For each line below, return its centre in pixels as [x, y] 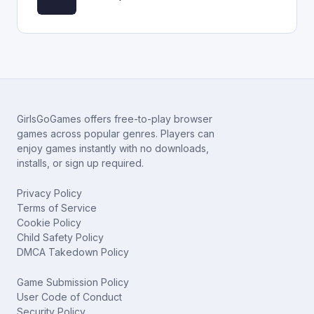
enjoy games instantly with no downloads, [113, 148]
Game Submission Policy [73, 282]
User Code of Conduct [69, 297]
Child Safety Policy [60, 237]
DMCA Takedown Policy [73, 252]
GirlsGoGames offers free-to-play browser [115, 119]
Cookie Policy [49, 223]
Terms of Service [57, 208]
